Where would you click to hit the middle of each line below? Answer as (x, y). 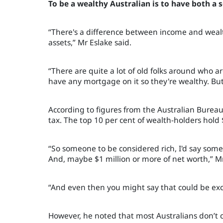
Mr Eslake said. (104, 42)
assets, (60, 42)
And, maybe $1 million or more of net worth (128, 159)
